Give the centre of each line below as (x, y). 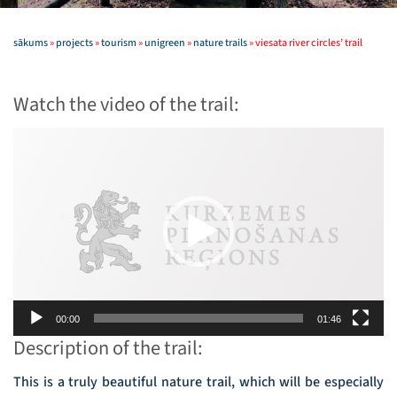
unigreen (165, 43)
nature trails (220, 43)
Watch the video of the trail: (126, 104)
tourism (119, 43)
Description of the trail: (108, 348)
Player (31, 159)
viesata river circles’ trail (309, 43)
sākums (31, 43)
